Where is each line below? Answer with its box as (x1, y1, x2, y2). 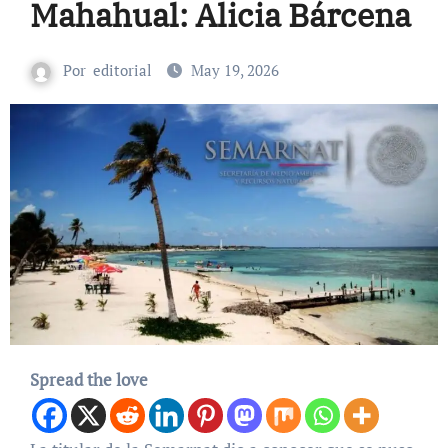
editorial (93, 60, 152, 81)
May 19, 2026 (191, 60, 279, 81)
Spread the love (29, 368, 148, 392)
